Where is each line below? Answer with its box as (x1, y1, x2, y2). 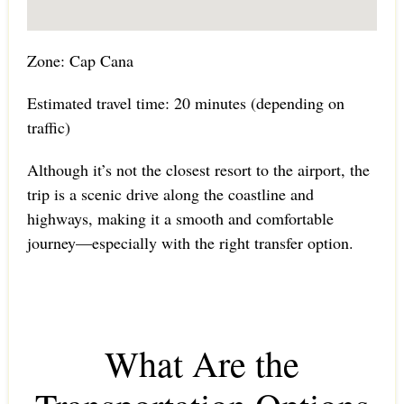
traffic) (26, 116, 70, 139)
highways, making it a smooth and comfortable (26, 207, 334, 230)
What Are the (105, 339, 299, 388)
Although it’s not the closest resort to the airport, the (26, 159, 370, 181)
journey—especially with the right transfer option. (26, 232, 353, 254)
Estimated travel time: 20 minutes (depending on (26, 92, 344, 115)
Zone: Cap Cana (26, 50, 133, 72)
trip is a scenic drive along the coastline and (26, 183, 314, 206)
